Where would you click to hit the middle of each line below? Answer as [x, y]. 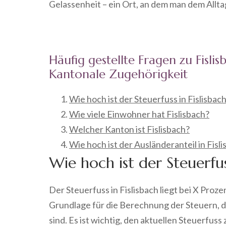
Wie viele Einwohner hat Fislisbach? [139, 114]
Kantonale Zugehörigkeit [118, 74]
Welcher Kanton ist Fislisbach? [129, 129]
